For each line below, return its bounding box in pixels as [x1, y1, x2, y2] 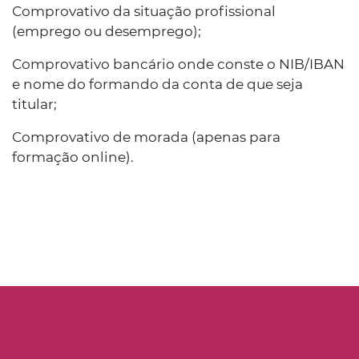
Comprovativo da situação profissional [12, 3, 276, 19]
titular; [12, 96, 57, 112]
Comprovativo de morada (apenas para [12, 129, 280, 145]
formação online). [12, 149, 134, 165]
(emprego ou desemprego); [12, 23, 201, 39]
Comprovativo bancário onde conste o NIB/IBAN [12, 56, 345, 72]
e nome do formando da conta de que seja [12, 76, 303, 92]
